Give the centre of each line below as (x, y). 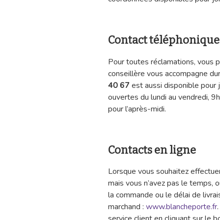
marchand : (127, 207)
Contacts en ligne (152, 150)
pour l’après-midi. (137, 109)
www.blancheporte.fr (181, 207)
